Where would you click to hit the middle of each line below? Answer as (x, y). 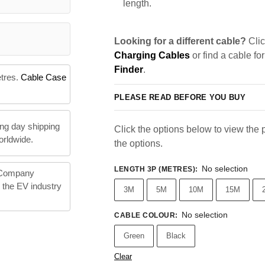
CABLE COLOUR (145, 216)
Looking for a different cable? (180, 41)
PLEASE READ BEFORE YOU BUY (180, 97)
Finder (129, 70)
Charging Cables (152, 55)
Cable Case (43, 77)
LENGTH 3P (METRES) (155, 169)
